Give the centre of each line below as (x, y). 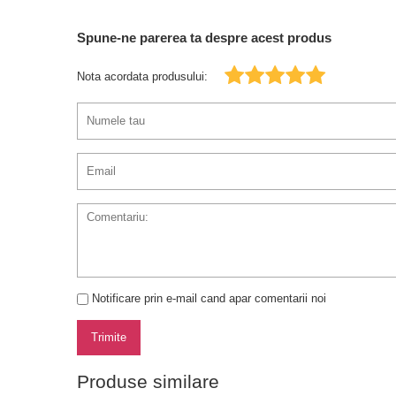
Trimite (109, 338)
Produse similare (148, 382)
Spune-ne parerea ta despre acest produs (204, 37)
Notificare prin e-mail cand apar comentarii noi (209, 299)
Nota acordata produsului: (142, 76)
